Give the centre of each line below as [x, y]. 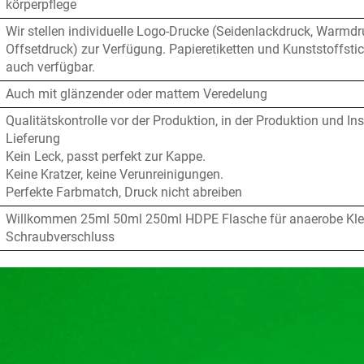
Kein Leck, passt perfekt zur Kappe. [106, 157]
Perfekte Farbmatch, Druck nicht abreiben [124, 193]
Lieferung [33, 139]
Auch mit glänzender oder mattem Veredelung [136, 94]
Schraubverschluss [60, 237]
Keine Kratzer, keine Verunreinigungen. [115, 175]
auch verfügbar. [50, 67]
